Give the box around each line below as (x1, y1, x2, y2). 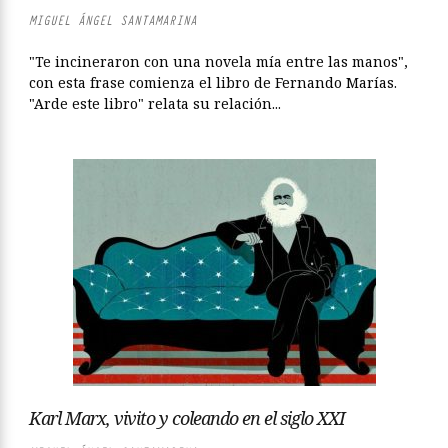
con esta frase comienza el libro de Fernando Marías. (29, 73, 397, 92)
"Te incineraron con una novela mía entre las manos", (29, 52, 408, 71)
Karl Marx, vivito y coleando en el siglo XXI (29, 406, 345, 430)
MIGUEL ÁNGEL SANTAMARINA (29, 12, 197, 29)
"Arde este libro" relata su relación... (29, 94, 281, 113)
